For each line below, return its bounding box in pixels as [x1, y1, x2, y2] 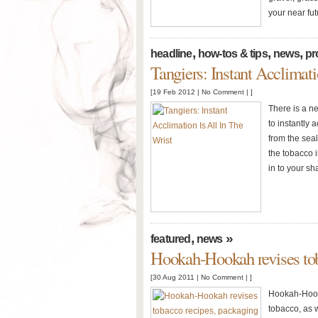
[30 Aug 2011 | [150, 273, 201, 281]
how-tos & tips [197, 48, 268, 60]
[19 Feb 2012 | [150, 88, 202, 96]
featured [150, 233, 191, 245]
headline [150, 48, 192, 60]
